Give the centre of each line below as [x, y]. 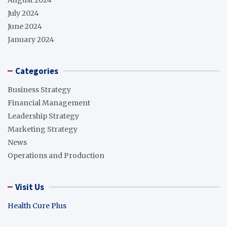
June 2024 [25, 27]
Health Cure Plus [37, 206]
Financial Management [49, 103]
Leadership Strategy [43, 116]
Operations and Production [56, 156]
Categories [37, 71]
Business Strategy [39, 90]
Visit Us [30, 187]
